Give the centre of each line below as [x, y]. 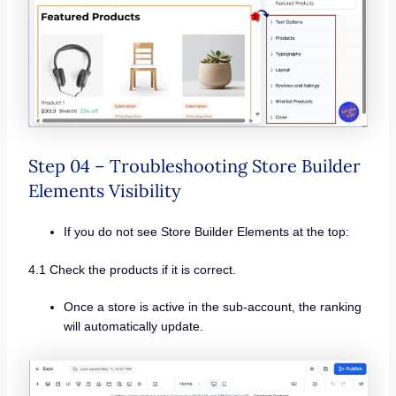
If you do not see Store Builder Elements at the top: [206, 232]
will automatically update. [133, 327]
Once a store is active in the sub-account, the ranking [212, 307]
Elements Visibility [104, 191]
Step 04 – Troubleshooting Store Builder [194, 166]
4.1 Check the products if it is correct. [132, 270]
